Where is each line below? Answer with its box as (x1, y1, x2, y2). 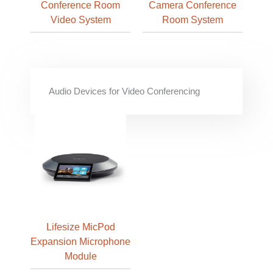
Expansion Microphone (30, 235, 130, 247)
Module (64, 250, 97, 261)
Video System (50, 13, 111, 25)
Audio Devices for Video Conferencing (49, 87, 200, 97)
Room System (162, 13, 223, 25)
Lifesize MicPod (46, 221, 115, 232)
